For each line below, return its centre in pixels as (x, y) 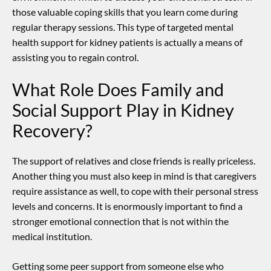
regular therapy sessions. (64, 27)
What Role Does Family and (118, 90)
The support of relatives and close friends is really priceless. (134, 161)
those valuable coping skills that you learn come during (125, 12)
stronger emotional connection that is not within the (120, 221)
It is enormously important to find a (169, 206)
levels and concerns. (53, 206)
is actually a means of (198, 42)
